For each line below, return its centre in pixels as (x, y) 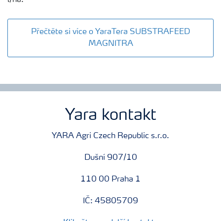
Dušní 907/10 (110, 158)
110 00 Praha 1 (110, 179)
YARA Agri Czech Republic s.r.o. (110, 136)
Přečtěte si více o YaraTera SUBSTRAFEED (110, 32)
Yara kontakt (110, 116)
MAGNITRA (110, 44)
